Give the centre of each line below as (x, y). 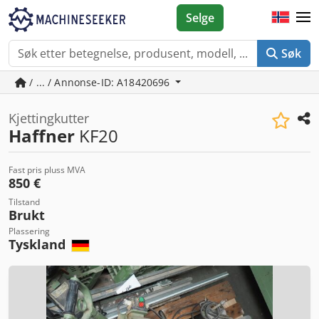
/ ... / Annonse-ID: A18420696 (100, 82)
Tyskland (39, 244)
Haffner (42, 136)
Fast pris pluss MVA (47, 170)
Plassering (29, 231)
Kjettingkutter (49, 118)
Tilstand (24, 202)
